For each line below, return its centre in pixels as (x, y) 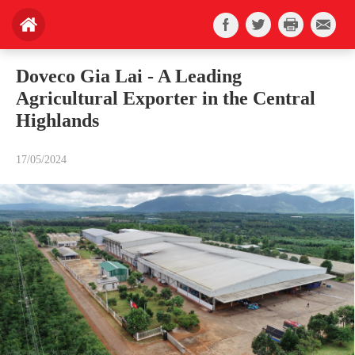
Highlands (57, 120)
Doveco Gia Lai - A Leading (129, 76)
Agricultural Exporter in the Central (166, 98)
